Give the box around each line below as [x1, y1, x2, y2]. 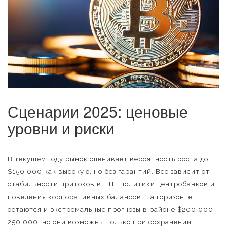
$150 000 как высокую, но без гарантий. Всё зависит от [8, 168, 210, 175]
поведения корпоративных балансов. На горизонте [8, 193, 193, 201]
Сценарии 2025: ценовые [8, 100, 188, 122]
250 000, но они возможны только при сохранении [8, 218, 192, 226]
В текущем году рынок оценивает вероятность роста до [8, 155, 208, 163]
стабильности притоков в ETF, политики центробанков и [8, 180, 215, 188]
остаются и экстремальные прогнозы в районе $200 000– [8, 206, 217, 213]
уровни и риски [8, 117, 115, 139]
